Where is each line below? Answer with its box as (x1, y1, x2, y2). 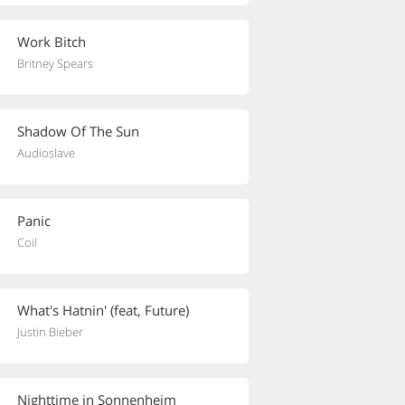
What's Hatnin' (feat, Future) (17, 301, 189, 319)
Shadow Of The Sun (17, 122, 139, 140)
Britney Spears (17, 55, 93, 71)
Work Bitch (17, 33, 86, 51)
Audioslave (17, 145, 75, 161)
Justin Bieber (17, 324, 83, 340)
